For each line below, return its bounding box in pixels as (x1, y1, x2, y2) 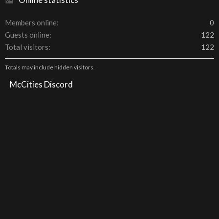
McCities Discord (10, 79, 73, 89)
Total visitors (5, 43, 48, 51)
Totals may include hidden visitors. (5, 64, 95, 71)
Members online (5, 18, 57, 27)
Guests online (5, 30, 49, 39)
